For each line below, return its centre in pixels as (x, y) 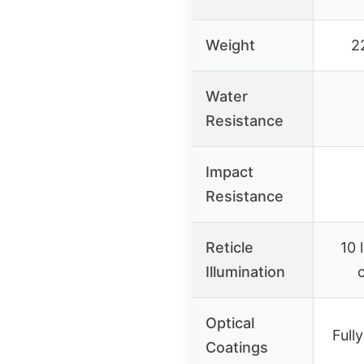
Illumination (245, 271)
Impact (230, 171)
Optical (230, 323)
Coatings (237, 347)
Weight (230, 45)
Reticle (230, 247)
